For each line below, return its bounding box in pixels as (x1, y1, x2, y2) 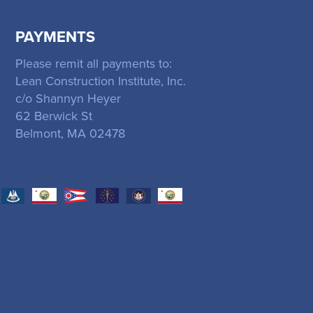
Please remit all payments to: (15, 54, 172, 73)
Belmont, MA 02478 (15, 124, 125, 143)
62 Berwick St (15, 107, 92, 125)
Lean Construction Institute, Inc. (15, 72, 186, 90)
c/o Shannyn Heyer (15, 89, 121, 108)
